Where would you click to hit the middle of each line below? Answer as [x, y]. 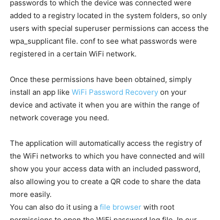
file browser [121, 207]
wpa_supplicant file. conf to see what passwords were [103, 41]
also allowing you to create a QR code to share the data [105, 181]
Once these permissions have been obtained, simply [101, 79]
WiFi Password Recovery [115, 92]
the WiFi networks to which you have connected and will [107, 156]
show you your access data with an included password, [105, 169]
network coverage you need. [59, 118]
